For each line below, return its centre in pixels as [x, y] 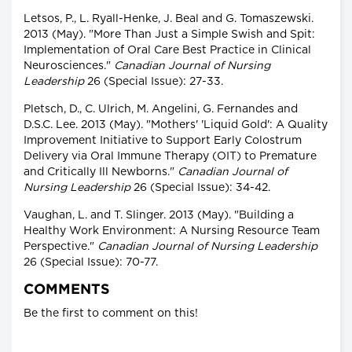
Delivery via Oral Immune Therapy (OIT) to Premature [170, 157]
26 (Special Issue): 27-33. [154, 82]
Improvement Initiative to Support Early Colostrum [163, 141]
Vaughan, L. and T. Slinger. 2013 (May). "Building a [159, 216]
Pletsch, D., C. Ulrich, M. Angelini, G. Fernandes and [161, 110]
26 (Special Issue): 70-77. [91, 263]
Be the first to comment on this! [111, 314]
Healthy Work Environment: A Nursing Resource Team [172, 231]
